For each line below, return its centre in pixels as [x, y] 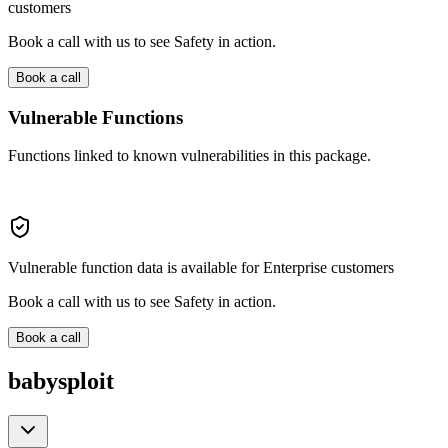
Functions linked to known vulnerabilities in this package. [189, 156]
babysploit [61, 381]
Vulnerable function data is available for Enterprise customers [201, 268]
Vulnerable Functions [95, 117]
